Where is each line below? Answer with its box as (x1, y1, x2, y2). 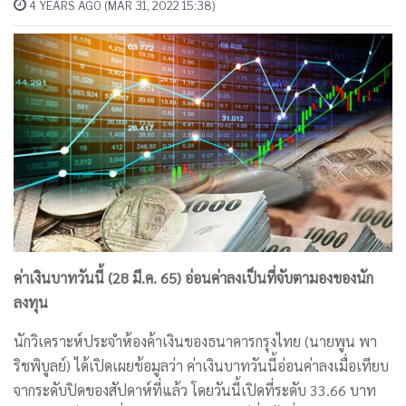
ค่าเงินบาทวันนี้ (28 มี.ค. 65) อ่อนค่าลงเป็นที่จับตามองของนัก (14, 267, 373, 287)
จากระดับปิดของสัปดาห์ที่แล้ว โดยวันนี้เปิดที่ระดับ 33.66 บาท (14, 380, 376, 400)
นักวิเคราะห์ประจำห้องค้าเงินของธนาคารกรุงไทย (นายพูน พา (14, 331, 377, 351)
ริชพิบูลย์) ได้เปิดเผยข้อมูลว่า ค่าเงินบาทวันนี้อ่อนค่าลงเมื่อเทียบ (14, 355, 389, 375)
